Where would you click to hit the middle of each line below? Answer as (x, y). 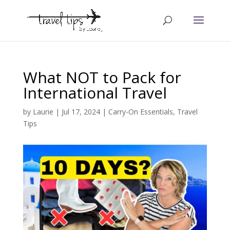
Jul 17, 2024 (81, 112)
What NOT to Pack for (102, 77)
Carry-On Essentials (140, 112)
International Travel (95, 93)
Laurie (43, 112)
